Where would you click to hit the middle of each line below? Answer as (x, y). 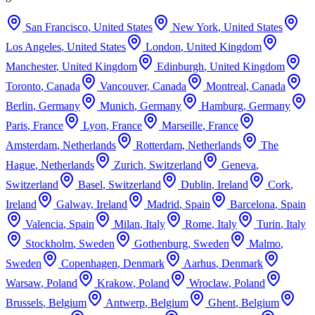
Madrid (163, 204)
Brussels (24, 302)
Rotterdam (159, 145)
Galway (73, 204)
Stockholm (49, 243)
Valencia (44, 224)
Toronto (23, 86)
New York (195, 27)
